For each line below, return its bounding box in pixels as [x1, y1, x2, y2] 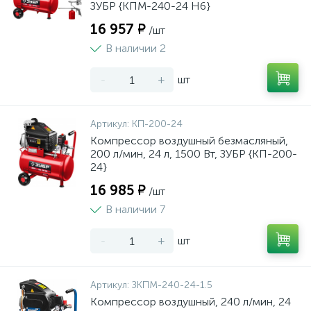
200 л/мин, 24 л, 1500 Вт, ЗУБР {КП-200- [90, 147, 297, 160]
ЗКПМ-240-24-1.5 [132, 279, 212, 291]
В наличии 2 [106, 42, 166, 55]
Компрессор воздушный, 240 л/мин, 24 [90, 295, 291, 308]
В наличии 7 [106, 203, 165, 216]
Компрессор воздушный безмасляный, [90, 134, 288, 147]
